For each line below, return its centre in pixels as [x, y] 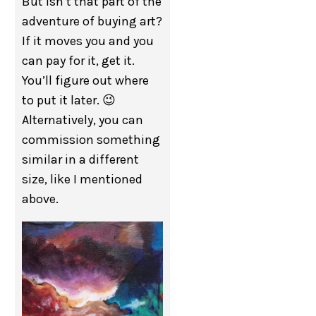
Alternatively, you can [83, 120]
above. [41, 199]
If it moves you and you [88, 41]
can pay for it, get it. [79, 61]
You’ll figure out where [86, 80]
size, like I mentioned [83, 179]
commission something [91, 140]
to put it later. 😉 [69, 100]
